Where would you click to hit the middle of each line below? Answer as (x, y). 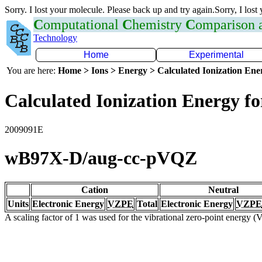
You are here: (32, 70)
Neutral (223, 189)
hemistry (159, 25)
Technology (55, 38)
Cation (95, 189)
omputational (83, 25)
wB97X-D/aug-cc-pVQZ (101, 158)
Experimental (216, 55)
